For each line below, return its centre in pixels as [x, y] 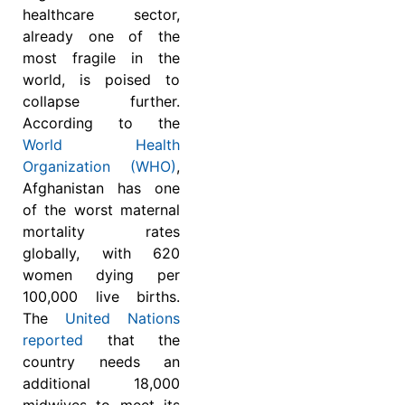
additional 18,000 [101, 384]
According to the [101, 123]
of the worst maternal [101, 210]
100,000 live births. [101, 297]
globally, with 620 [101, 254]
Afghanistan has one [101, 188]
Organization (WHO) [99, 167]
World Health [101, 145]
